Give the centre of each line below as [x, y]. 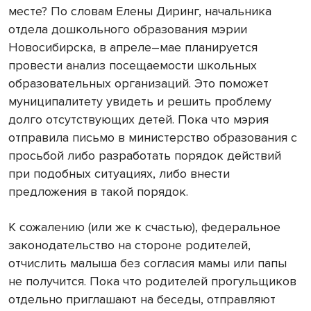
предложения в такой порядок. [98, 192]
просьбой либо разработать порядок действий [145, 156]
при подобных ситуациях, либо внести [119, 174]
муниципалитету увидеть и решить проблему [140, 102]
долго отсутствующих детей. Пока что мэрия [138, 120]
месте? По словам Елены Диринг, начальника [140, 11]
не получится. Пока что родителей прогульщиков [152, 281]
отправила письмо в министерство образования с [153, 138]
